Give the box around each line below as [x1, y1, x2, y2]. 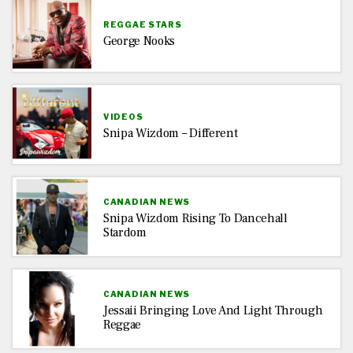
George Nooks [103, 32, 176, 49]
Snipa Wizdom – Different [103, 124, 238, 141]
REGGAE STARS [103, 19, 182, 29]
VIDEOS [103, 111, 143, 121]
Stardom [103, 224, 147, 240]
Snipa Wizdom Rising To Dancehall [103, 210, 288, 226]
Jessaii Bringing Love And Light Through [103, 302, 323, 318]
